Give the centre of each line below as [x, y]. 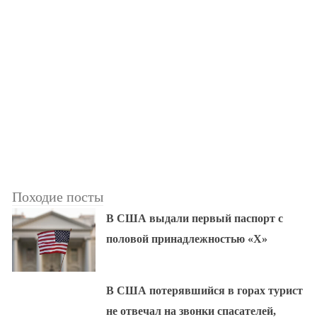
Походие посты [58, 197]
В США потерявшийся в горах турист [205, 290]
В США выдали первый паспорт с [195, 219]
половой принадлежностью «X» [187, 239]
